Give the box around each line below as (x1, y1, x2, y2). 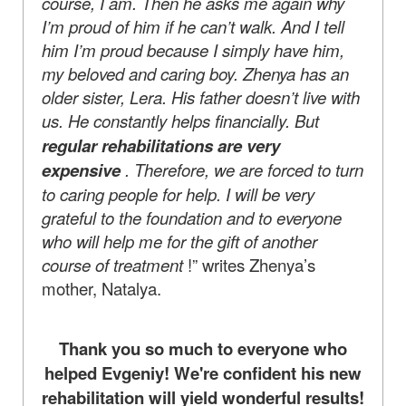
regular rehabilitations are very (42, 132, 280, 158)
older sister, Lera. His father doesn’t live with (42, 84, 360, 109)
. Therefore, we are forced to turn (121, 157, 363, 181)
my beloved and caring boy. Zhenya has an (42, 61, 349, 85)
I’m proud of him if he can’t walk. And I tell (42, 14, 344, 38)
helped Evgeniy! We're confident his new (44, 360, 362, 385)
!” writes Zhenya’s (183, 252, 315, 276)
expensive (42, 157, 121, 182)
